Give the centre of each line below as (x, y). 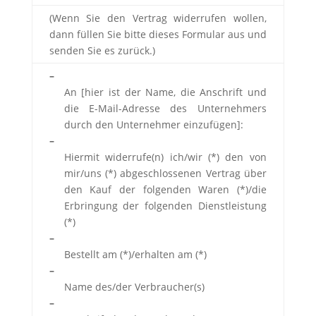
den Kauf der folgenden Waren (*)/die (165, 189)
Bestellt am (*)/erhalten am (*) (135, 254)
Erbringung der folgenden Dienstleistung (165, 205)
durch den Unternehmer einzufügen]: (153, 124)
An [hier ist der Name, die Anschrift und (165, 92)
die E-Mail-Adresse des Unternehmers (165, 108)
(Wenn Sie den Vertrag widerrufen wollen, (158, 18)
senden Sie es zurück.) (102, 50)
